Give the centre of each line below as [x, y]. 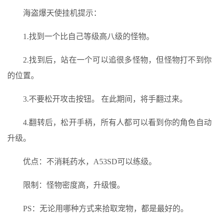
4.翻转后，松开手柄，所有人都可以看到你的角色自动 [117, 122]
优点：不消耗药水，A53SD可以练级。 [90, 161]
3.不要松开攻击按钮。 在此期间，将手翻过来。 [105, 99]
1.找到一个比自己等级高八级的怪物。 [88, 36]
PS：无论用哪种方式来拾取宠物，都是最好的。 [106, 208]
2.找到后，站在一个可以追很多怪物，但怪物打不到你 [117, 60]
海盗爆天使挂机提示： [62, 13]
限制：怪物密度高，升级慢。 [74, 185]
